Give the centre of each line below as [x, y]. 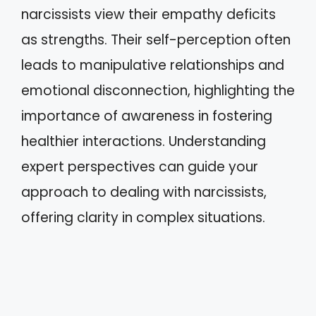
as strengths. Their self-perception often [156, 39]
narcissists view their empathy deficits [148, 14]
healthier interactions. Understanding [144, 141]
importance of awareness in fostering [147, 116]
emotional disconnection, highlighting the [158, 90]
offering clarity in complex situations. [143, 217]
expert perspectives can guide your [140, 166]
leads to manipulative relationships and [153, 65]
